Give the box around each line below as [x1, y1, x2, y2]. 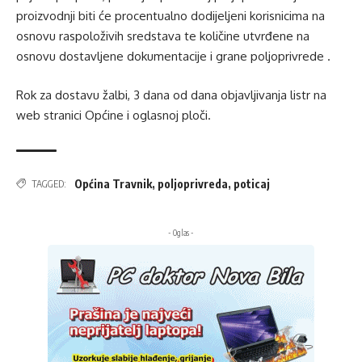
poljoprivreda [158, 176, 228, 191]
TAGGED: [32, 177, 66, 190]
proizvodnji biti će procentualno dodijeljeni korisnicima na [16, 8, 325, 24]
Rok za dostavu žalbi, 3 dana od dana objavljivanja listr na [16, 86, 326, 103]
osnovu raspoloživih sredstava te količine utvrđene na [16, 28, 309, 44]
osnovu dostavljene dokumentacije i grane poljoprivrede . [16, 48, 330, 65]
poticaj [234, 176, 270, 191]
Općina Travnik [74, 176, 152, 191]
